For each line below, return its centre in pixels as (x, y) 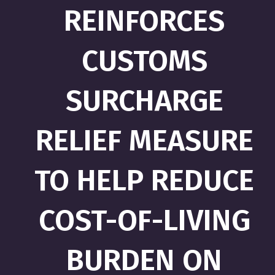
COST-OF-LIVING (144, 220)
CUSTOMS (144, 61)
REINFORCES (144, 21)
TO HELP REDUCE (144, 180)
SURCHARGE (144, 101)
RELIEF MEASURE (144, 141)
